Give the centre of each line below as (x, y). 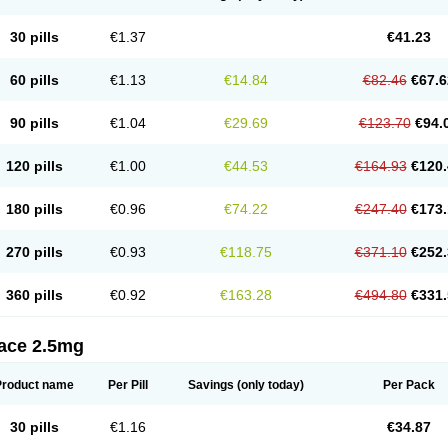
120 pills (34, 166)
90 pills (34, 123)
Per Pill (128, 385)
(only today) (269, 385)
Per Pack (408, 385)
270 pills (34, 252)
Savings (211, 385)
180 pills (34, 209)
